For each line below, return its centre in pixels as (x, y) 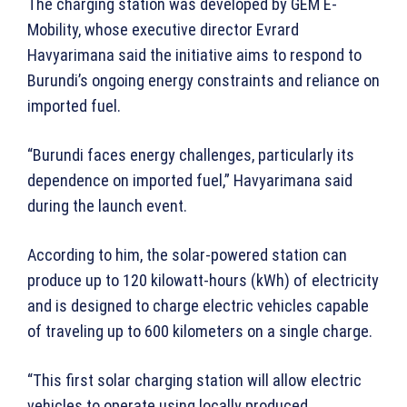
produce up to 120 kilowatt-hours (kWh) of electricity (203, 281)
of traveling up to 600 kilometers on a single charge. (200, 332)
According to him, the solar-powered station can (187, 255)
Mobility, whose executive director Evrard (163, 30)
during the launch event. (107, 206)
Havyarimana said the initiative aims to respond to (194, 55)
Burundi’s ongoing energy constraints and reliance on (203, 81)
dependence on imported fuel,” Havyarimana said (190, 181)
